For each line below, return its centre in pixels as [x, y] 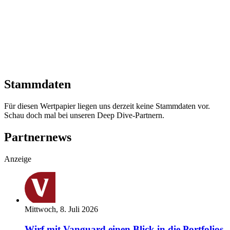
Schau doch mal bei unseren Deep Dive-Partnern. [84, 116]
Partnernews [38, 137]
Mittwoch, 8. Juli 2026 [61, 209]
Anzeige [18, 159]
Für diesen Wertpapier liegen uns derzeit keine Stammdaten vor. [107, 106]
